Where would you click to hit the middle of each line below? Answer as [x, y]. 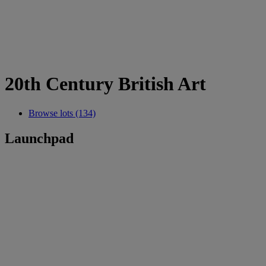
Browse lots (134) [62, 113]
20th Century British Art [105, 84]
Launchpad [39, 138]
